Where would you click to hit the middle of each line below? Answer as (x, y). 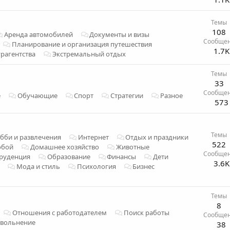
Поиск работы (146, 213)
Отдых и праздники (157, 137)
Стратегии (127, 96)
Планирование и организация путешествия (82, 44)
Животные (132, 147)
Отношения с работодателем (59, 213)
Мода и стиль (38, 167)
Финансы (122, 157)
